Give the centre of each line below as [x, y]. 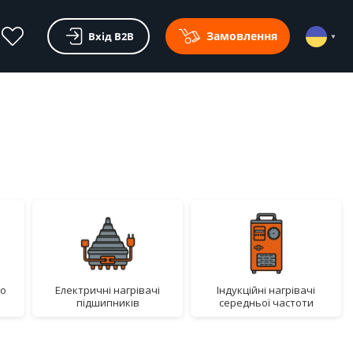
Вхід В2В [111, 36]
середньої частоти [266, 303]
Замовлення [242, 36]
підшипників [108, 303]
